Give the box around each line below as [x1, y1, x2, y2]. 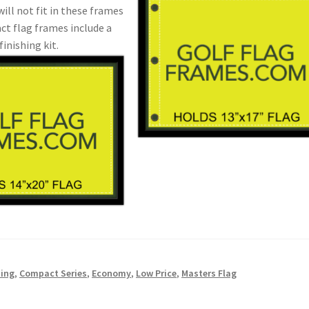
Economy [92, 266, 132, 279]
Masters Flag [181, 266, 237, 279]
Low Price [136, 266, 177, 279]
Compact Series [19, 266, 88, 279]
